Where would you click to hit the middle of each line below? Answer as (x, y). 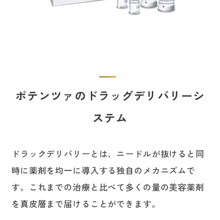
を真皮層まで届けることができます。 (88, 204)
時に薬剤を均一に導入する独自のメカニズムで (103, 170)
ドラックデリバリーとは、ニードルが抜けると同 (108, 154)
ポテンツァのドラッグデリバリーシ (110, 95)
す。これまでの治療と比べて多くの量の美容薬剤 (108, 187)
